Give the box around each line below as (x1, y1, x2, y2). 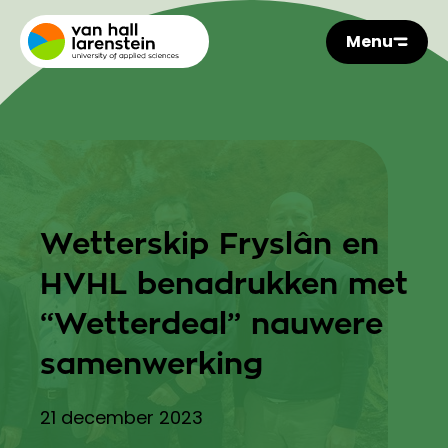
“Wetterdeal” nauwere (40, 309, 383, 339)
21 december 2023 (40, 405, 203, 430)
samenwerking (40, 349, 263, 379)
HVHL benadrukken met (40, 269, 408, 299)
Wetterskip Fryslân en (40, 229, 379, 259)
